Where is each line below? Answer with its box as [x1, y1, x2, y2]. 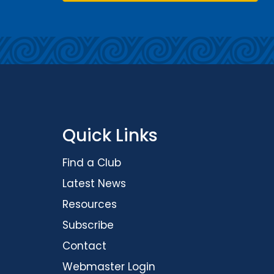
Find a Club [62, 155, 121, 171]
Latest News [62, 176, 126, 191]
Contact [62, 239, 106, 254]
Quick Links [62, 124, 158, 148]
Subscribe [62, 218, 114, 233]
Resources [62, 197, 117, 212]
